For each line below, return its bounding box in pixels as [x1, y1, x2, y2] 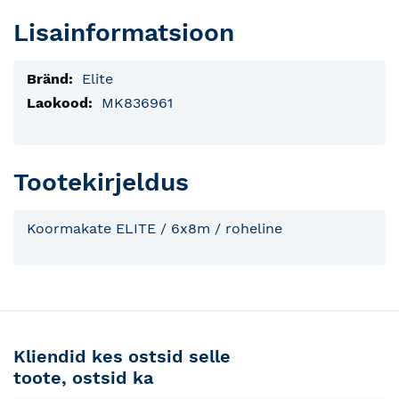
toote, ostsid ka [13, 367, 153, 389]
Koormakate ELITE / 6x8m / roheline [27, 220, 282, 238]
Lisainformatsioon [13, 17, 234, 47]
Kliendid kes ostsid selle [13, 346, 231, 368]
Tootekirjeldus [13, 167, 189, 198]
